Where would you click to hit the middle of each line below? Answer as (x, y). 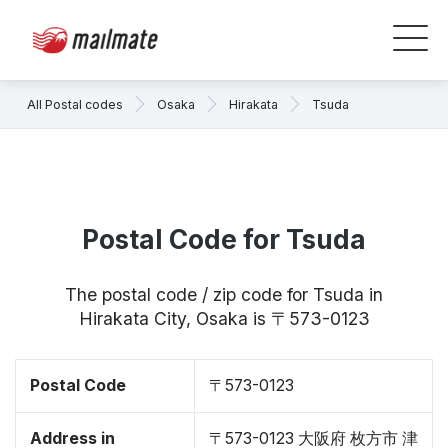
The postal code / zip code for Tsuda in (224, 294)
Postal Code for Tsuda (224, 239)
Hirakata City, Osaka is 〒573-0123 (224, 318)
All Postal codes (75, 104)
